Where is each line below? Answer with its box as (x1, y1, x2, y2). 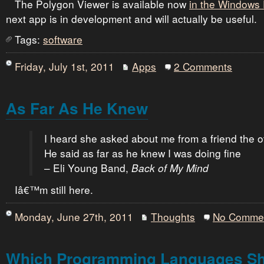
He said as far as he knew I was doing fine (44, 146, 241, 160)
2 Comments (174, 59, 232, 74)
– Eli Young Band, (44, 160, 131, 175)
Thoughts (151, 209, 195, 224)
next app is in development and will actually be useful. (6, 11, 257, 26)
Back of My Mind (131, 161, 209, 175)
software (43, 32, 82, 47)
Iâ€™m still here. (15, 182, 93, 197)
